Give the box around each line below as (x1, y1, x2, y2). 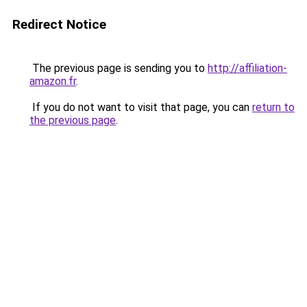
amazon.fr (29, 75, 76, 88)
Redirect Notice (12, 16, 106, 32)
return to (252, 101, 295, 114)
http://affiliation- (208, 62, 287, 75)
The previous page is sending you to (29, 62, 208, 75)
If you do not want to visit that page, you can (29, 101, 252, 114)
